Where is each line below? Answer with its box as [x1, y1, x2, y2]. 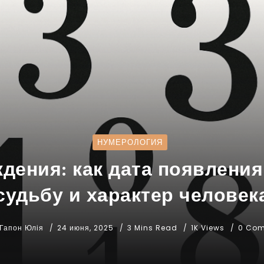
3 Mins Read [127, 222, 180, 233]
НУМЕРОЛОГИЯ [97, 137, 163, 147]
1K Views [190, 222, 225, 233]
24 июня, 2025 [57, 222, 114, 233]
